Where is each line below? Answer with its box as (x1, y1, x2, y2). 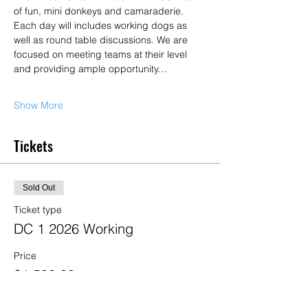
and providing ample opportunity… (14, 63, 167, 75)
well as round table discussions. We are (14, 34, 190, 46)
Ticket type (14, 203, 62, 216)
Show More (14, 99, 63, 111)
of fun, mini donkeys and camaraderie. (14, 5, 186, 17)
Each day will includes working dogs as (14, 19, 190, 32)
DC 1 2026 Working (14, 220, 133, 237)
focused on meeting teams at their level (14, 48, 190, 60)
